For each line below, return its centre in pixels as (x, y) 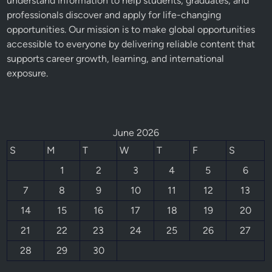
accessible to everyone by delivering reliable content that (131, 44)
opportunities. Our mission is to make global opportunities (131, 30)
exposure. (28, 73)
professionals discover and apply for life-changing (114, 15)
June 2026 (136, 133)
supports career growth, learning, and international (116, 59)
